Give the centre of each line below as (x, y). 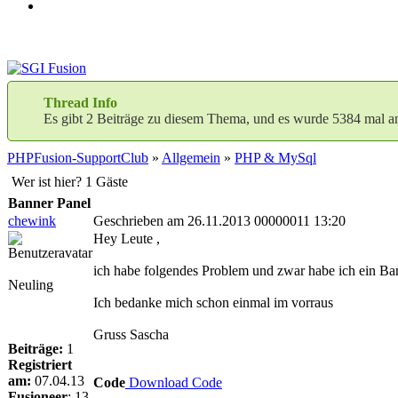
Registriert (40, 365)
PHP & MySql (275, 158)
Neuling (31, 285)
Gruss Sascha (131, 334)
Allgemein (191, 158)
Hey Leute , (127, 239)
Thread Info (80, 103)
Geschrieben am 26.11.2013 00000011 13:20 (219, 221)
